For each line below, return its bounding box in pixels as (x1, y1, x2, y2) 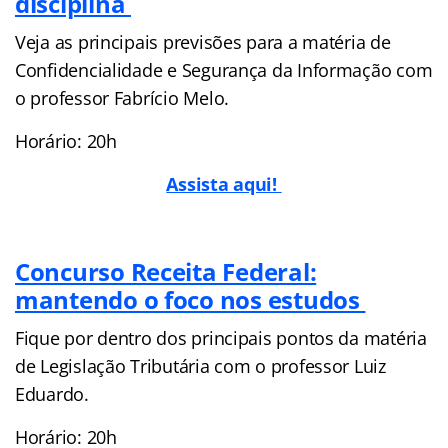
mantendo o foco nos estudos (15, 282, 366, 316)
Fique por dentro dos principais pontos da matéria (15, 325, 427, 350)
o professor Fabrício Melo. (15, 85, 229, 110)
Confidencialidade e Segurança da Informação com (15, 57, 433, 82)
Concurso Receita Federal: (15, 254, 317, 288)
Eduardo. (15, 381, 89, 406)
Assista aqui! (166, 171, 282, 196)
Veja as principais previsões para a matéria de (15, 29, 391, 54)
